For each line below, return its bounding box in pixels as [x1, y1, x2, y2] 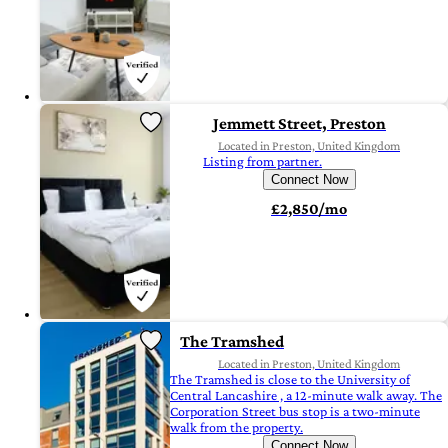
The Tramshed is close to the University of [170, 371, 410, 388]
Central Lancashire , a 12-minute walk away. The [170, 387, 442, 404]
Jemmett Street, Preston [213, 114, 386, 134]
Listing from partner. [203, 153, 322, 170]
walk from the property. [170, 419, 303, 436]
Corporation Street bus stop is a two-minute [170, 403, 420, 420]
